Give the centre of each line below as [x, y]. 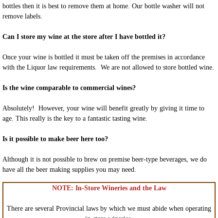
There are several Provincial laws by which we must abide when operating [109, 209]
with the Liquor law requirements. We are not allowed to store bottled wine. [108, 68]
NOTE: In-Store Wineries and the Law [109, 188]
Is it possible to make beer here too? [55, 139]
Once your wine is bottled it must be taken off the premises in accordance [104, 57]
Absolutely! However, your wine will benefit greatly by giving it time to [103, 109]
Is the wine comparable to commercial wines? [69, 88]
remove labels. [22, 17]
